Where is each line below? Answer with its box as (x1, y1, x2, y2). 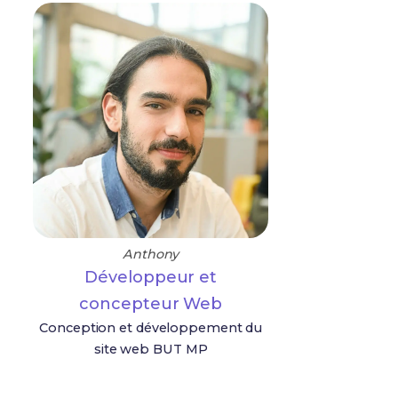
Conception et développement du (39, 320, 263, 336)
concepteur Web (79, 294, 223, 314)
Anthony (123, 246, 179, 262)
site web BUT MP (93, 341, 208, 357)
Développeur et (84, 267, 218, 287)
